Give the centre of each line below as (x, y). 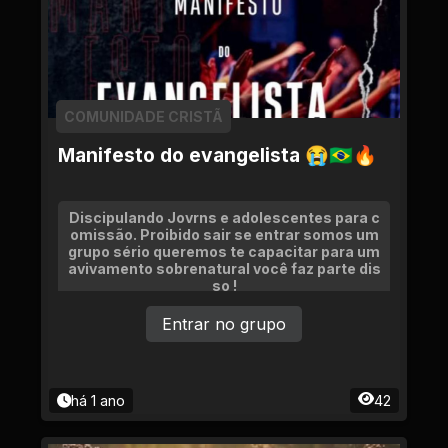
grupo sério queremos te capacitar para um (224, 251)
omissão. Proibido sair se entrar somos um (224, 234)
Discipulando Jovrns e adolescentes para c (224, 217)
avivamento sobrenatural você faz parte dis (224, 268)
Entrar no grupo (224, 324)
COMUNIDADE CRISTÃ (143, 116)
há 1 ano (98, 400)
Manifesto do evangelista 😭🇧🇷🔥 (217, 155)
